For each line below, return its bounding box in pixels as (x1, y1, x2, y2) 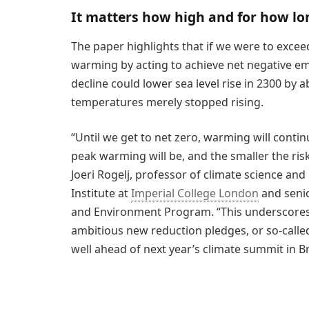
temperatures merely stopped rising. (71, 94, 263, 110)
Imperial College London (131, 186, 259, 201)
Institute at (71, 186, 131, 201)
